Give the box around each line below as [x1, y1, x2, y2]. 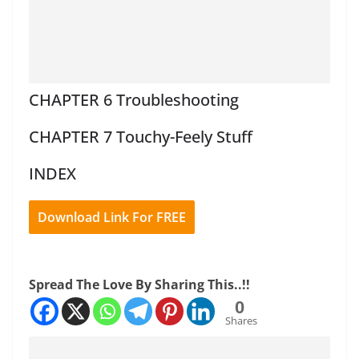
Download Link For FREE [38, 208, 186, 227]
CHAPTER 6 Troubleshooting [29, 89, 239, 111]
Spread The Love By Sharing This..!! [29, 276, 250, 294]
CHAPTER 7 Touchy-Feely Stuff [29, 126, 252, 148]
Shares [225, 313, 257, 329]
